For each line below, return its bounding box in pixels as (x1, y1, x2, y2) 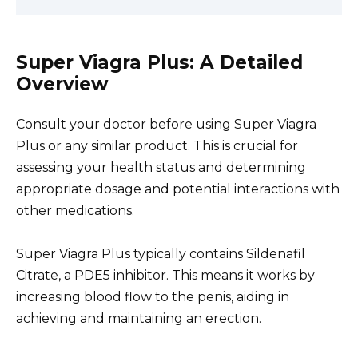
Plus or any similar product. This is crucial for (16, 137, 298, 153)
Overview (16, 72, 109, 95)
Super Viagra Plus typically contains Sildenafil (16, 245, 305, 261)
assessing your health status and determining (16, 159, 306, 175)
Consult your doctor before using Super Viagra (16, 116, 316, 132)
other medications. (16, 202, 134, 218)
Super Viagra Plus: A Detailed (16, 50, 303, 74)
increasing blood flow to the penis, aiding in (16, 288, 289, 304)
